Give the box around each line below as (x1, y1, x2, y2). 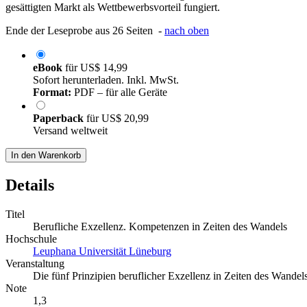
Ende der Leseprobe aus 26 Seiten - (5, 25, 164, 37)
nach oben (164, 25, 209, 37)
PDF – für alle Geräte (71, 86, 167, 99)
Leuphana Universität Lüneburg (33, 245, 171, 258)
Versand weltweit (33, 125, 108, 137)
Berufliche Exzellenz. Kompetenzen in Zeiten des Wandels (33, 221, 287, 233)
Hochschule (5, 233, 57, 245)
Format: (33, 86, 71, 99)
